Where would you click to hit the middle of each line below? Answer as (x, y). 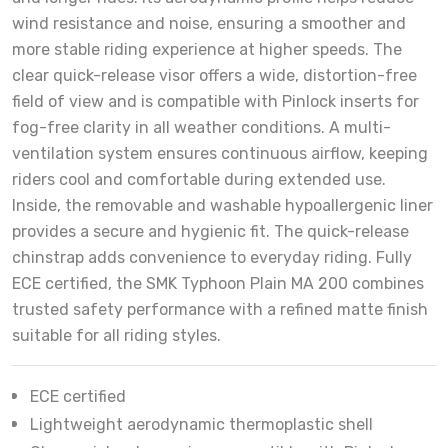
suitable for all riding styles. (116, 335)
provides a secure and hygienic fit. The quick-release (210, 231)
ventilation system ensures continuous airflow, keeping (220, 153)
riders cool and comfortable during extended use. (199, 179)
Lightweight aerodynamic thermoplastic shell (201, 424)
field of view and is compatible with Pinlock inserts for (215, 101)
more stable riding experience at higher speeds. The (207, 49)
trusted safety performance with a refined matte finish (220, 309)
